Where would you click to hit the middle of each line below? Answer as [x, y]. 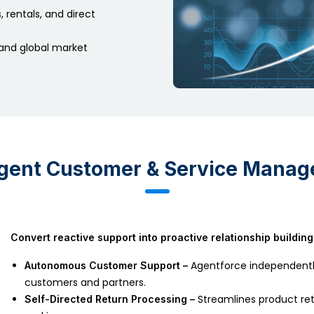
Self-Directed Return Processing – [110, 299]
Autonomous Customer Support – [107, 265]
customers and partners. [86, 282]
